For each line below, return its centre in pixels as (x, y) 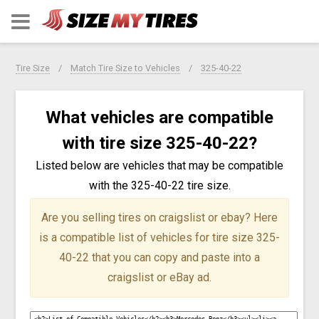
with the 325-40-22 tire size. (159, 185)
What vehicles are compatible (159, 117)
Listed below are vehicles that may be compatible (159, 165)
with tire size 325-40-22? (159, 143)
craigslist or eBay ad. (159, 277)
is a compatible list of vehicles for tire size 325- (159, 237)
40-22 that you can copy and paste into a (159, 257)
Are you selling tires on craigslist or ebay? (147, 217)
